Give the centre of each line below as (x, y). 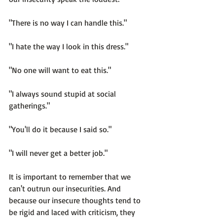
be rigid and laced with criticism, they (73, 212)
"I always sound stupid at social (63, 94)
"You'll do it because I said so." (60, 129)
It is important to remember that (65, 177)
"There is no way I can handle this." (68, 23)
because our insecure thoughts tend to (76, 201)
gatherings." (29, 106)
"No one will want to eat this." (60, 70)
